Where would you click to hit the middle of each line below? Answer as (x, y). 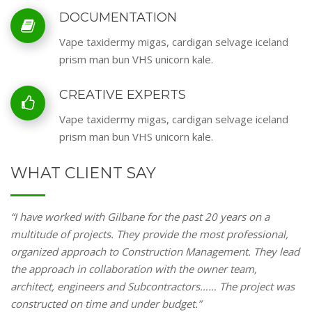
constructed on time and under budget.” (106, 303)
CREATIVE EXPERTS (123, 94)
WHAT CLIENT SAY (83, 173)
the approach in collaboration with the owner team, (134, 268)
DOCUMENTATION (118, 17)
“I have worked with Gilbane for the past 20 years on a (140, 216)
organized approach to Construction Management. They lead (155, 251)
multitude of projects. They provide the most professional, (149, 234)
